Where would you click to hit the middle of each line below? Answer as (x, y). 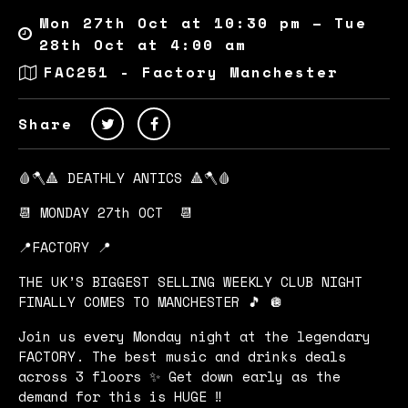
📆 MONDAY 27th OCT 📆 (106, 212)
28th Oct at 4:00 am (143, 44)
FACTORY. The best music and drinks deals (182, 356)
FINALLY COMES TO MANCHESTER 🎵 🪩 (151, 301)
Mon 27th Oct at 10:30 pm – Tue (203, 22)
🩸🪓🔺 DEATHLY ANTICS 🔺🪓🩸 (125, 177)
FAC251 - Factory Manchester (191, 72)
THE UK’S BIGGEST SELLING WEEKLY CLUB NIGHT (190, 281)
